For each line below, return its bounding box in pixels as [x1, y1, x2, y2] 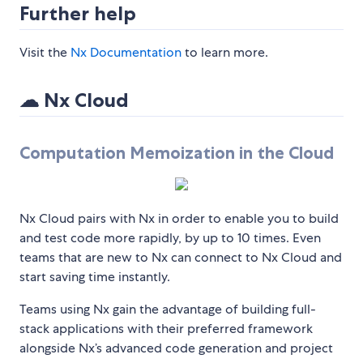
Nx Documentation [70, 44, 181, 62]
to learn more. [181, 44, 268, 62]
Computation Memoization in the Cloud [19, 143, 334, 164]
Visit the [19, 44, 70, 62]
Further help [19, 2, 136, 26]
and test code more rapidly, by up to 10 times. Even [19, 229, 321, 247]
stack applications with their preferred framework [19, 320, 313, 338]
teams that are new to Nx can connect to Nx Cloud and [19, 249, 342, 267]
